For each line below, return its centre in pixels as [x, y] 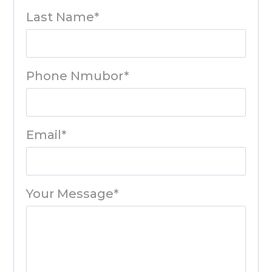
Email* [46, 134]
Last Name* [63, 17]
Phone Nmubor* [78, 76]
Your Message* [73, 193]
